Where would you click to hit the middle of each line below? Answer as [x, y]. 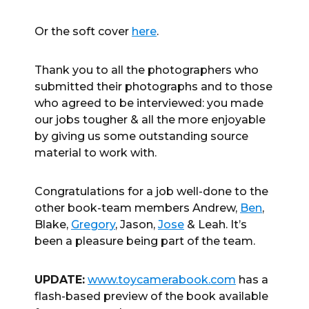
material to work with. [96, 152]
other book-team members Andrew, [137, 208]
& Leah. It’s [216, 224]
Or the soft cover [83, 31]
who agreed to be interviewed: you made [149, 103]
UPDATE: [60, 279]
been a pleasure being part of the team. [145, 241]
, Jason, [137, 224]
